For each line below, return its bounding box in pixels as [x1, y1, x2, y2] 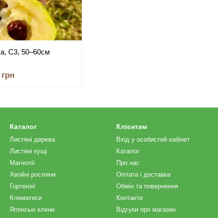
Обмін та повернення [116, 182, 178, 190]
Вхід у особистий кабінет [116, 136, 190, 143]
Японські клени [10, 206, 54, 213]
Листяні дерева [10, 136, 55, 143]
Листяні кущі [10, 147, 47, 155]
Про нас [116, 159, 140, 166]
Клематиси [10, 194, 42, 201]
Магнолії [10, 159, 35, 166]
